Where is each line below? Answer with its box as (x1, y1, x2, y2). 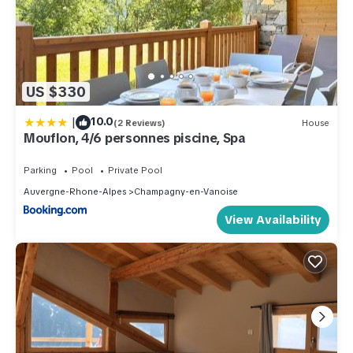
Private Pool (108, 165, 162, 176)
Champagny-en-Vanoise (134, 186, 238, 198)
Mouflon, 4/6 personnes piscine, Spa (24, 130, 246, 147)
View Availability (225, 211, 321, 228)
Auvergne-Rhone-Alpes (24, 186, 126, 198)
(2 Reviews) (113, 117, 165, 128)
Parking (24, 165, 57, 176)
